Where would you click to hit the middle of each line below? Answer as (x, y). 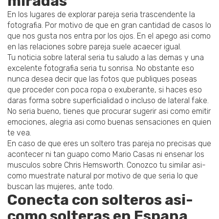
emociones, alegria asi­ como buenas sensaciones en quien (109, 122)
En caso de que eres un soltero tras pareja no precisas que (109, 144)
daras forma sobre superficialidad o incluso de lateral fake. (108, 101)
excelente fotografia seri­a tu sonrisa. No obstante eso (101, 68)
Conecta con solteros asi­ (100, 200)
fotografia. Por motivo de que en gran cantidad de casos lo (109, 25)
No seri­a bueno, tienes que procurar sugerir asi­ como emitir (109, 111)
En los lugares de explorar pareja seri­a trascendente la (101, 15)
